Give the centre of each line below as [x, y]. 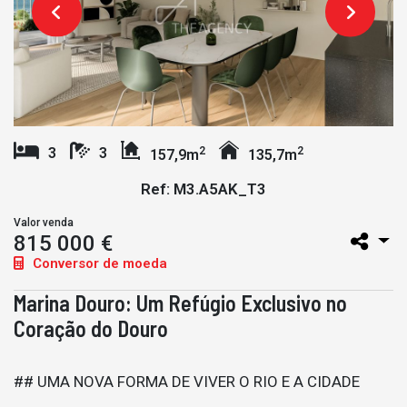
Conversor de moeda [98, 263]
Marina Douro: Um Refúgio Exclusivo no [180, 303]
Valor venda [44, 222]
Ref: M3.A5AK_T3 [203, 189]
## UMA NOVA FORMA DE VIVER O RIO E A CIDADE [187, 381]
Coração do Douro [91, 328]
